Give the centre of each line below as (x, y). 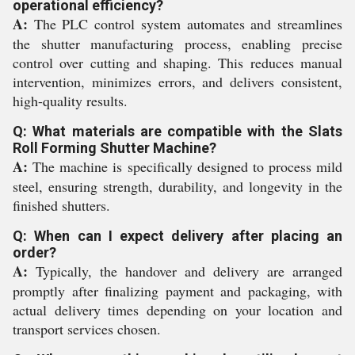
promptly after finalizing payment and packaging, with (177, 291)
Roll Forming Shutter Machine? (115, 148)
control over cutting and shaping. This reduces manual (177, 63)
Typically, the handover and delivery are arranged (185, 271)
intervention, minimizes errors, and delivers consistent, (177, 82)
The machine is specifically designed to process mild (185, 166)
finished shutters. (61, 205)
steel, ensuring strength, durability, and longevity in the (177, 186)
